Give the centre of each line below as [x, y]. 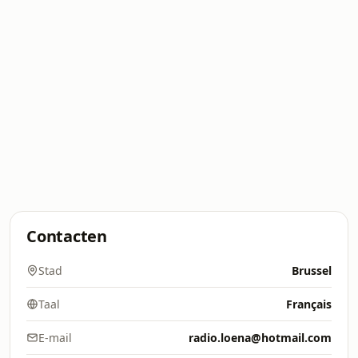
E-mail [55, 338]
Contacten [67, 236]
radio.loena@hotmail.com [260, 338]
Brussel [312, 270]
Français [309, 304]
